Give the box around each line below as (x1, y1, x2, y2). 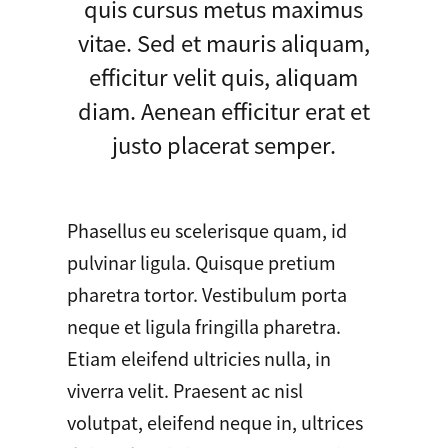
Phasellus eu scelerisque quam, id (66, 216, 347, 243)
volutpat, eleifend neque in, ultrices (66, 408, 363, 435)
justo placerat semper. (111, 127, 336, 160)
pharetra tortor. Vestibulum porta (66, 280, 347, 307)
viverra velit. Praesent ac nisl (66, 376, 303, 403)
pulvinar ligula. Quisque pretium (66, 248, 336, 275)
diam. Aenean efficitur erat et (77, 93, 370, 126)
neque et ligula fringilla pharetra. (66, 312, 341, 339)
